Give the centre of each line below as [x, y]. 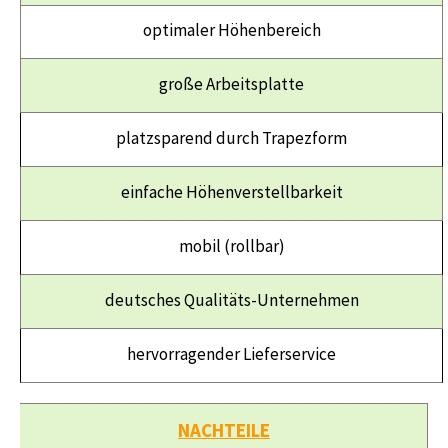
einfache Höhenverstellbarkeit [231, 191]
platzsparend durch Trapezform [231, 137]
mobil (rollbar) [231, 245]
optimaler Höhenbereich [231, 29]
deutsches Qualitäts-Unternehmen [231, 299]
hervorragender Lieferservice [231, 353]
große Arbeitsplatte [231, 83]
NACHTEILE [224, 429]
